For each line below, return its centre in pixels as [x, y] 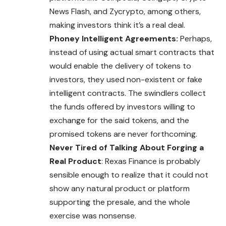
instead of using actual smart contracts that [132, 52]
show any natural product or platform [120, 188]
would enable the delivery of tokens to [120, 66]
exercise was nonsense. [93, 215]
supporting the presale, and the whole [120, 202]
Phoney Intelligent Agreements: [115, 38]
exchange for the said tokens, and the [119, 120]
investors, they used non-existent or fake [126, 79]
